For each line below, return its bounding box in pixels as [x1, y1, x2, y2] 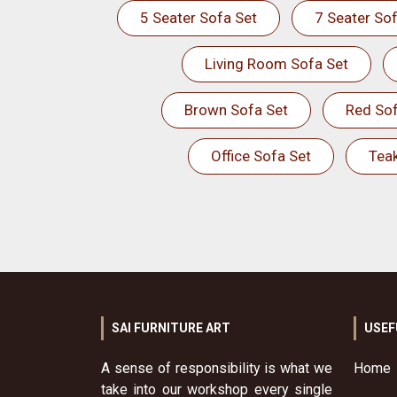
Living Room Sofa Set [204, 55, 348, 73]
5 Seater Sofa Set [139, 9, 257, 27]
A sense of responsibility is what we [101, 360, 332, 377]
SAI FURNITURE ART [112, 321, 230, 335]
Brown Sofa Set [184, 101, 288, 119]
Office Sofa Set [211, 147, 311, 165]
